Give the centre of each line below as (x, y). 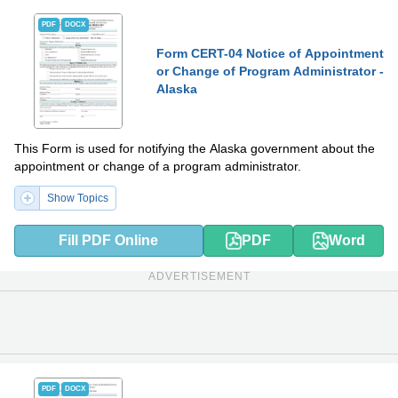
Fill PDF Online (109, 240)
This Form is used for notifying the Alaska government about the (195, 148)
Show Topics (78, 198)
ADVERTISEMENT (199, 276)
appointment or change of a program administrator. (158, 166)
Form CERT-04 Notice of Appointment (270, 53)
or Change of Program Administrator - (270, 71)
